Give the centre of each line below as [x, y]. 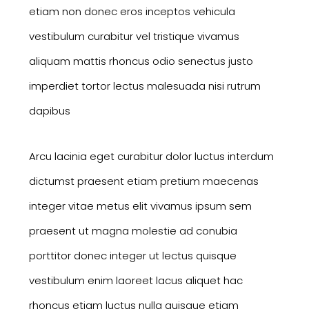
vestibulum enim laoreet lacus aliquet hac [136, 280]
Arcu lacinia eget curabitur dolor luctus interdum [151, 156]
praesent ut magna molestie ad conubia [133, 230]
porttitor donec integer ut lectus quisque [132, 255]
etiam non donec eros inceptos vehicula [132, 11]
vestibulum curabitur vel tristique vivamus [134, 36]
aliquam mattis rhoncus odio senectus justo [141, 61]
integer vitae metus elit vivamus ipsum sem [140, 206]
